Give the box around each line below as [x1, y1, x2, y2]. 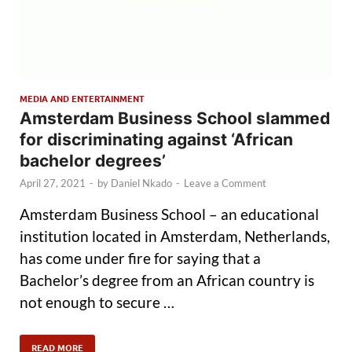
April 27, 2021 [20, 177, 86, 190]
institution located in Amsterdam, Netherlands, [20, 226, 330, 245]
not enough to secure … [20, 292, 174, 311]
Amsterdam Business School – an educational [20, 204, 319, 223]
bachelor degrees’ [20, 151, 166, 171]
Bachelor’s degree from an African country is [20, 270, 314, 289]
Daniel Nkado [111, 177, 172, 190]
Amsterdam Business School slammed [20, 108, 330, 129]
